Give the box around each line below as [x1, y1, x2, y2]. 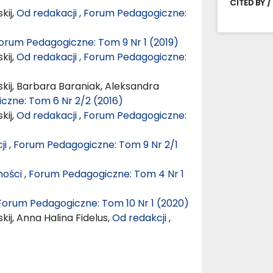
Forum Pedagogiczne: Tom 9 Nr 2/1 [13, 137, 178, 152]
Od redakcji [112, 210, 169, 225]
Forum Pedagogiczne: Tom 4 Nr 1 [29, 166, 184, 181]
